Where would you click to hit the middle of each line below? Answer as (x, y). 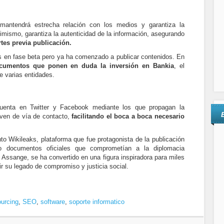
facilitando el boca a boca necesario (128, 116)
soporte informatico (97, 202)
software (53, 202)
